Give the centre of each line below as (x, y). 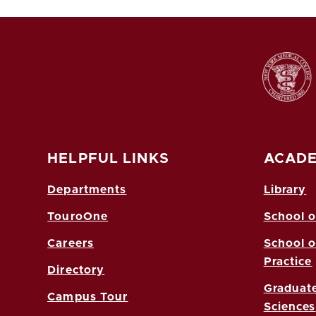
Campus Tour (88, 297)
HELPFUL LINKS (108, 158)
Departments (87, 189)
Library (285, 189)
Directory (76, 270)
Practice (288, 261)
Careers (71, 243)
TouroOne (78, 216)
